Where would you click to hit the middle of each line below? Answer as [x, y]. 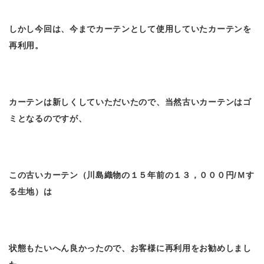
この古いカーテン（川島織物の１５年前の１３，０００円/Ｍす [132, 175]
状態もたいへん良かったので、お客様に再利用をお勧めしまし [130, 248]
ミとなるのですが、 [48, 118]
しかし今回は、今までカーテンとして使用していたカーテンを [130, 29]
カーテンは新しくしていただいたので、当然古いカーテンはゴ [130, 102]
